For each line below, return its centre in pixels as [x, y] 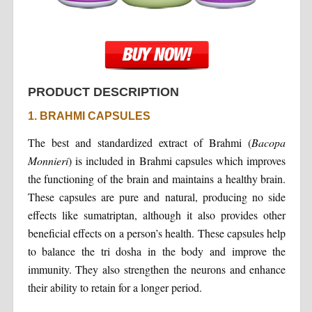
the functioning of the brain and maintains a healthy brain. [157, 178]
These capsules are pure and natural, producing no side [157, 196]
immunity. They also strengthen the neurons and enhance [157, 269]
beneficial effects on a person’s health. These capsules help [157, 233]
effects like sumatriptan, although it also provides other [157, 214]
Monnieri [48, 160]
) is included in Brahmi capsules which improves [177, 160]
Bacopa [269, 142]
